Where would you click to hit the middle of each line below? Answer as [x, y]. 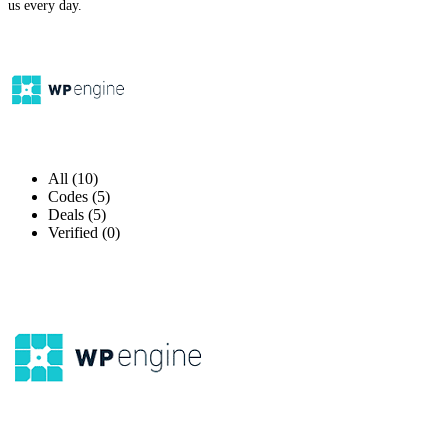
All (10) [73, 178]
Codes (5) [79, 196]
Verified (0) [84, 232]
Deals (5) [77, 214]
